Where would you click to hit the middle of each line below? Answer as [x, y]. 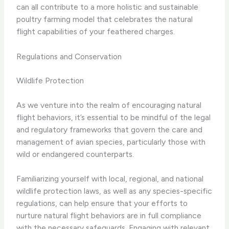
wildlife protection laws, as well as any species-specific [114, 191]
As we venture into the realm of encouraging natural [109, 105]
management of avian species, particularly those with [111, 142]
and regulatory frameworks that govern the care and [110, 129]
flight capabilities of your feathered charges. [96, 32]
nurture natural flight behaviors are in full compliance [109, 216]
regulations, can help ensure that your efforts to [102, 203]
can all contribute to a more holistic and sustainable [108, 7]
